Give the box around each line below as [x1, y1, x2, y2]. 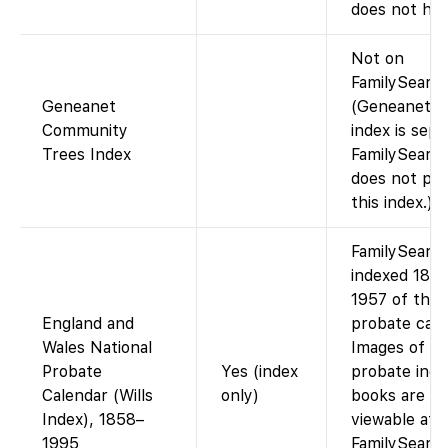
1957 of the [351, 290, 439, 310]
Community [42, 121, 128, 141]
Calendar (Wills [42, 386, 153, 406]
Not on [351, 49, 404, 69]
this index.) [351, 193, 433, 213]
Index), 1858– [42, 410, 144, 430]
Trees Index [42, 145, 131, 165]
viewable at [351, 410, 435, 430]
